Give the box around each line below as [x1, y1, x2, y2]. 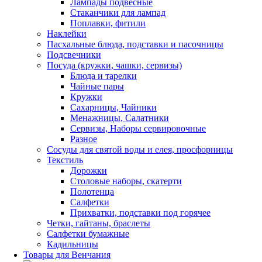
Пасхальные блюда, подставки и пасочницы [47, 39, 223, 49]
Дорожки [70, 165, 107, 175]
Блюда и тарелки [70, 70, 137, 81]
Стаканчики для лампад [70, 7, 166, 18]
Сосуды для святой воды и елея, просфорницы [47, 144, 233, 154]
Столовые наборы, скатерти [70, 175, 182, 186]
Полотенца [70, 186, 114, 196]
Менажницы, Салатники [70, 112, 169, 123]
